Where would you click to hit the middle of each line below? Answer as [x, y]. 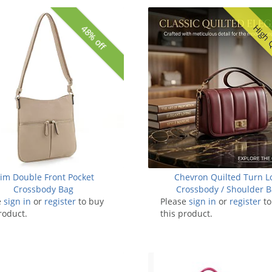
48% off [93, 38]
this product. [186, 213]
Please [175, 201]
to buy [90, 201]
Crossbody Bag [43, 189]
